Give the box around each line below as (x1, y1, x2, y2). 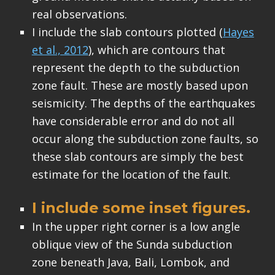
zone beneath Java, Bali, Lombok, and (31, 254, 230, 269)
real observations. (31, 6, 127, 21)
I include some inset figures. (31, 198, 250, 217)
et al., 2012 (31, 42, 88, 57)
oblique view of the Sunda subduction (31, 236, 232, 252)
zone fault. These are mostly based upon (31, 77, 248, 93)
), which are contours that (88, 42, 225, 57)
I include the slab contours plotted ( (31, 24, 223, 39)
